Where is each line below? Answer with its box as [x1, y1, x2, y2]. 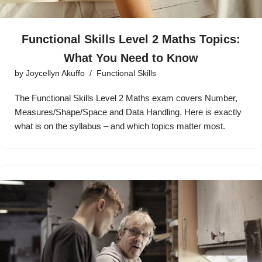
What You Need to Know [64, 51, 198, 64]
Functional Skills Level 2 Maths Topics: [22, 32, 240, 46]
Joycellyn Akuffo [26, 68, 85, 78]
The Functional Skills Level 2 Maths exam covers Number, [15, 92, 237, 103]
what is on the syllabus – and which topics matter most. [15, 120, 225, 131]
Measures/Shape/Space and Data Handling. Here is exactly [15, 106, 242, 117]
